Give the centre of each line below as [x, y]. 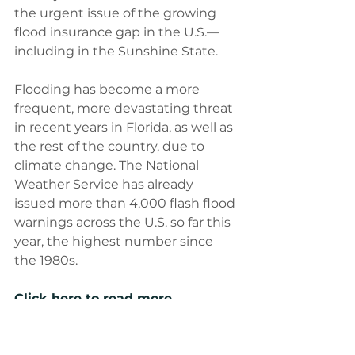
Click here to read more [93, 298]
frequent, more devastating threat [125, 108]
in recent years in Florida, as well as [125, 127]
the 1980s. [46, 260]
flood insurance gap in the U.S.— [117, 32]
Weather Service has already [105, 184]
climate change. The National [108, 165]
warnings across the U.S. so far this [124, 222]
